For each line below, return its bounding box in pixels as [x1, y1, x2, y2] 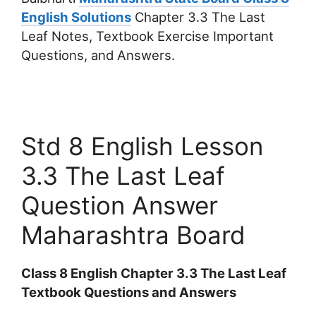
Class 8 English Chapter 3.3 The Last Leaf [21, 265, 286, 281]
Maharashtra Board [21, 220, 245, 250]
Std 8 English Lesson [21, 131, 263, 162]
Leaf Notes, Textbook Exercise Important [21, 28, 274, 44]
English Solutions [21, 9, 131, 25]
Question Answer [21, 190, 218, 221]
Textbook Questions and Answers [21, 284, 236, 300]
